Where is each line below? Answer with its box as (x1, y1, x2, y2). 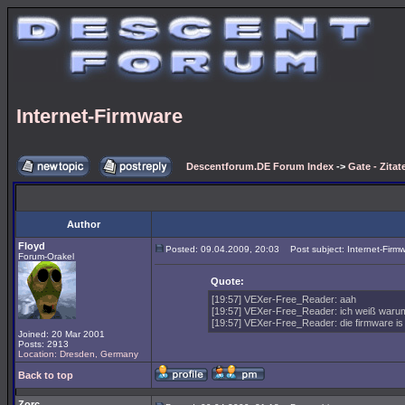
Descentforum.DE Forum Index (186, 161, 334, 172)
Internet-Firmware (16, 105, 183, 127)
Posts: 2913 (18, 339, 69, 349)
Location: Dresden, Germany (18, 349, 138, 359)
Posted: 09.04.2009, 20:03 (165, 244, 279, 254)
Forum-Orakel (18, 251, 74, 261)
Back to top (18, 370, 73, 381)
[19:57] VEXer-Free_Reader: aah (212, 294, 356, 305)
